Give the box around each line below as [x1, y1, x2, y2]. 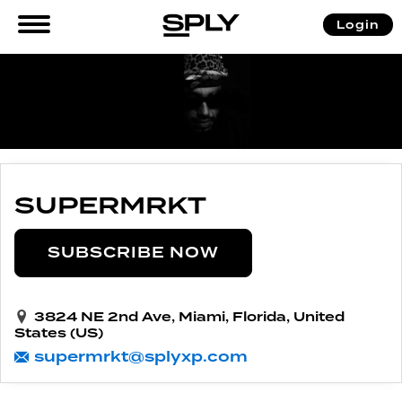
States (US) [14, 325, 103, 340]
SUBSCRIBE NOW [48, 243, 219, 261]
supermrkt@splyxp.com [34, 347, 248, 365]
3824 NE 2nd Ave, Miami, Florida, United [34, 309, 345, 324]
